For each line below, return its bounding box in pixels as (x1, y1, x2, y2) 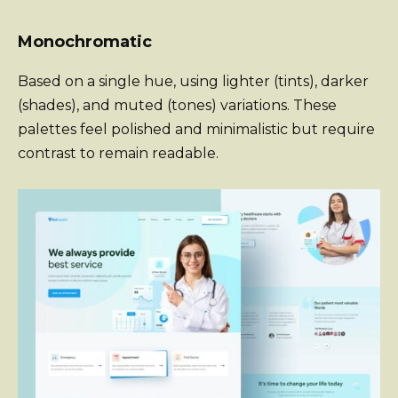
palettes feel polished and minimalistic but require (18, 121, 375, 139)
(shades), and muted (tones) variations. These (18, 97, 337, 115)
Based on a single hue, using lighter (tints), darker (18, 73, 369, 91)
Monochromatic (18, 32, 152, 52)
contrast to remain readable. (18, 145, 219, 163)
